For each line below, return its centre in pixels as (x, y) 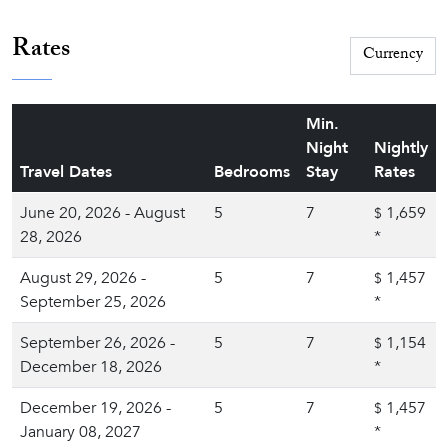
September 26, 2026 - (97, 343)
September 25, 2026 (93, 302)
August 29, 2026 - (83, 278)
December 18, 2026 (91, 367)
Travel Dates (66, 172)
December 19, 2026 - (95, 408)
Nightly (401, 148)
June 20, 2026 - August (102, 213)
